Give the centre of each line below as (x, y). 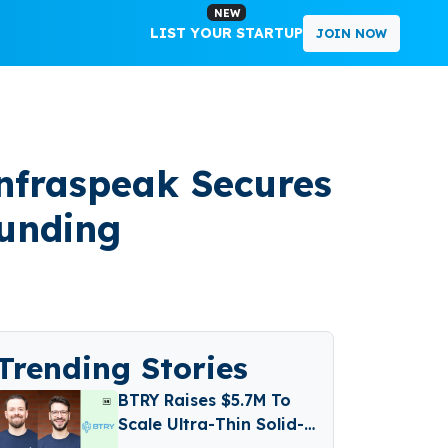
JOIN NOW (351, 33)
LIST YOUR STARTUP (226, 33)
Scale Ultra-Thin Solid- (211, 424)
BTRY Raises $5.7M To (205, 400)
